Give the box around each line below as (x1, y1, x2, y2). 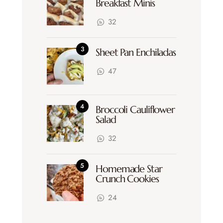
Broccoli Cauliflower (96, 104, 175, 116)
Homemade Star (96, 163, 162, 176)
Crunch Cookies (96, 173, 159, 186)
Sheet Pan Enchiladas (96, 46, 176, 59)
